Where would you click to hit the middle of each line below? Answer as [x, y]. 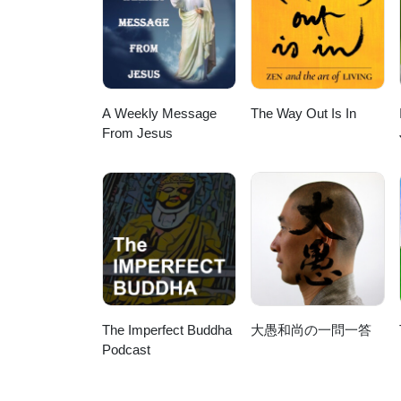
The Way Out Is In [304, 114]
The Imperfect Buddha [167, 330]
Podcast [126, 350]
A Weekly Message [159, 114]
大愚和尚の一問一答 [311, 330]
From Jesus [137, 133]
